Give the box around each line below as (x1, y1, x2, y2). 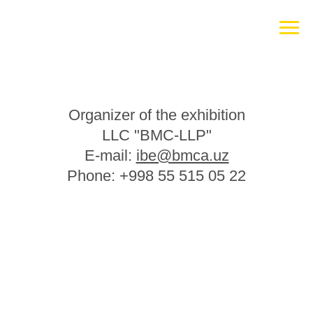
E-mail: (84, 147, 136, 164)
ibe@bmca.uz (136, 147, 229, 164)
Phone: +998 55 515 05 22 (67, 167, 246, 184)
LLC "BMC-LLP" (101, 126, 212, 144)
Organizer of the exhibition (68, 106, 245, 124)
